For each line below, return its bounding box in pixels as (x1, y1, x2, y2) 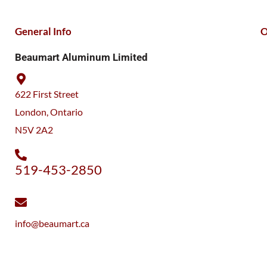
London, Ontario (15, 105, 83, 117)
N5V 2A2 (15, 123, 53, 135)
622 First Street (15, 88, 79, 100)
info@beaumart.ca (15, 218, 89, 229)
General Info (15, 24, 72, 38)
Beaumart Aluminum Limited (15, 51, 148, 63)
